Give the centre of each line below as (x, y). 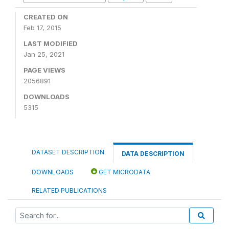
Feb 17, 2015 (42, 28)
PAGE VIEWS (44, 70)
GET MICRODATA (124, 172)
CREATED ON (46, 17)
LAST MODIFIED (51, 43)
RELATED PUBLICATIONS (69, 190)
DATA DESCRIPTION (153, 154)
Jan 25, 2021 (44, 54)
